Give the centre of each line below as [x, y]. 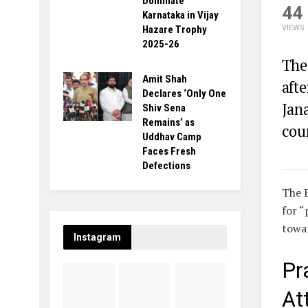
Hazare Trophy [175, 29]
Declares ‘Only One [184, 93]
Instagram [97, 237]
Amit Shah [165, 79]
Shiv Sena [164, 108]
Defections [166, 165]
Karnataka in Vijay [180, 15]
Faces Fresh [169, 151]
